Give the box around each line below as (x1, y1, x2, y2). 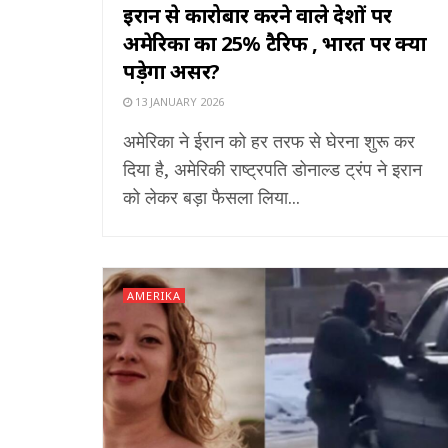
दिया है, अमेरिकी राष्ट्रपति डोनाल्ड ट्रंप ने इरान (123, 156, 422, 181)
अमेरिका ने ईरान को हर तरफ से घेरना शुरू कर (123, 128, 415, 153)
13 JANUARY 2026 (132, 93, 224, 109)
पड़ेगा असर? (123, 57, 220, 85)
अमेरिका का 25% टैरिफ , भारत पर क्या (123, 29, 427, 57)
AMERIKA (127, 287, 181, 303)
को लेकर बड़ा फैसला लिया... (123, 184, 300, 209)
